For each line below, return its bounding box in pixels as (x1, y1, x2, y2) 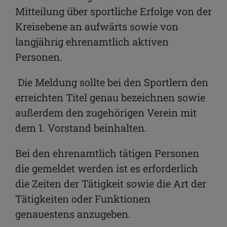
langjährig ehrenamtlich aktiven (15, 34, 169, 48)
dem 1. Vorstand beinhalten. (15, 121, 147, 134)
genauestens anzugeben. (15, 207, 131, 220)
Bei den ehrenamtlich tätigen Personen (15, 146, 199, 160)
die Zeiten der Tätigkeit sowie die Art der (15, 176, 206, 190)
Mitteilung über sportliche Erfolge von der (15, 4, 212, 18)
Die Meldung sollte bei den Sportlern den (15, 75, 208, 89)
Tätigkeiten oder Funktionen (15, 192, 150, 205)
